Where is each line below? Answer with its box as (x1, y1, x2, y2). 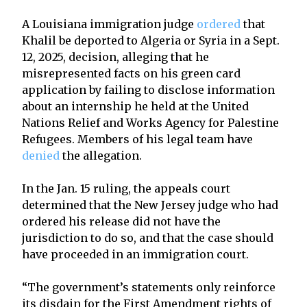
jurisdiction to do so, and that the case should (22, 230, 273, 245)
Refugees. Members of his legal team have (22, 132, 253, 146)
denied (22, 148, 60, 162)
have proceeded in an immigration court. (22, 247, 249, 261)
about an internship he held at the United (22, 99, 249, 113)
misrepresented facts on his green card (22, 66, 241, 80)
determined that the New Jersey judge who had (22, 197, 278, 212)
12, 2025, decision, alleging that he (22, 49, 209, 64)
